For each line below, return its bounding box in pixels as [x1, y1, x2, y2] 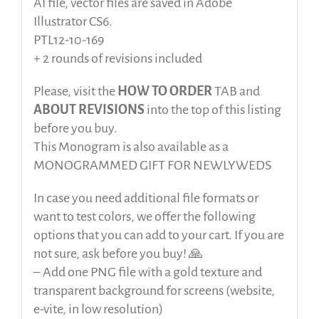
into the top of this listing [144, 103, 281, 117]
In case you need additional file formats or [33, 191, 258, 206]
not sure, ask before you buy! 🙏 [33, 246, 203, 261]
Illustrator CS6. [33, 14, 113, 29]
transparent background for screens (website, [33, 283, 275, 298]
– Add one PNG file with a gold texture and [33, 265, 262, 280]
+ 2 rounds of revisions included [33, 51, 202, 66]
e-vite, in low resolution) [33, 302, 163, 317]
